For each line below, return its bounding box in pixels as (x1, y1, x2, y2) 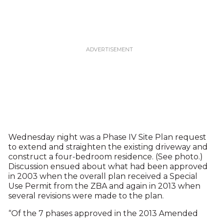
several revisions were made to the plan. (8, 191, 164, 200)
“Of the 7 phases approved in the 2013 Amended (8, 209, 198, 218)
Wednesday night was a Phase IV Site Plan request (8, 132, 206, 142)
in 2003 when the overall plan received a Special (8, 172, 197, 181)
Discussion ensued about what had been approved (8, 162, 208, 171)
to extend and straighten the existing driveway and (8, 142, 208, 152)
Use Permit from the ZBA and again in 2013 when (8, 181, 200, 191)
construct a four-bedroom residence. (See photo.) (8, 152, 203, 161)
